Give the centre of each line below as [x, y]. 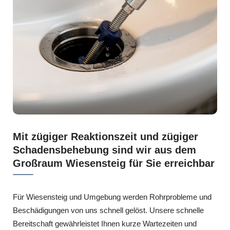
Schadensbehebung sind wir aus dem [104, 150]
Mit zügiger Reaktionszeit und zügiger [106, 137]
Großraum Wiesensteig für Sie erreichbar [114, 163]
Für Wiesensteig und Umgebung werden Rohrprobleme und [112, 197]
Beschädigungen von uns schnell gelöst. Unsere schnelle [108, 210]
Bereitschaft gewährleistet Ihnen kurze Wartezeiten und [105, 224]
